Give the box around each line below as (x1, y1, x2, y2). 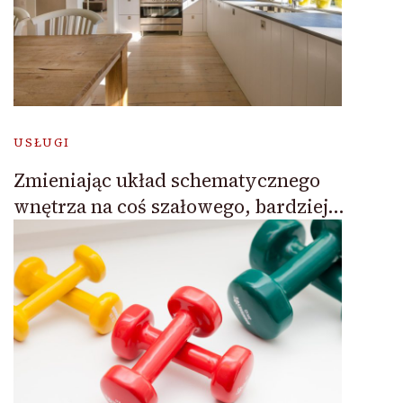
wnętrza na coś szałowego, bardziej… (13, 193, 345, 219)
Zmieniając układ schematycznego (13, 166, 320, 193)
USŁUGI (13, 134, 70, 150)
